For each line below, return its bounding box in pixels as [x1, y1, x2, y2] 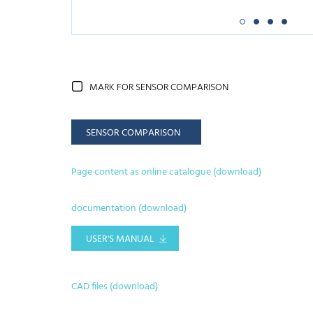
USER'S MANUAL [86, 231, 154, 248]
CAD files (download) [71, 279, 158, 296]
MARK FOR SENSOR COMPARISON [89, 80, 228, 96]
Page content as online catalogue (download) [71, 163, 261, 180]
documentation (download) [71, 201, 187, 217]
